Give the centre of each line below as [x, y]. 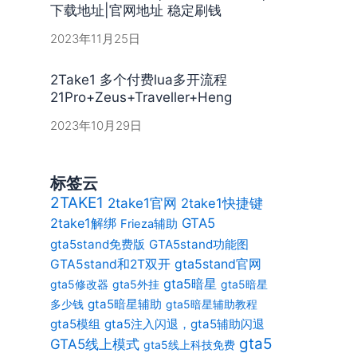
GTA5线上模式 [94, 344]
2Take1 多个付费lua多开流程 [138, 80]
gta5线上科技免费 [189, 345]
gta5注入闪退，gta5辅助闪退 [184, 324]
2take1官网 [142, 203]
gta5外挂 [135, 284]
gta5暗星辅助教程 [211, 304]
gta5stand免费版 [97, 244]
